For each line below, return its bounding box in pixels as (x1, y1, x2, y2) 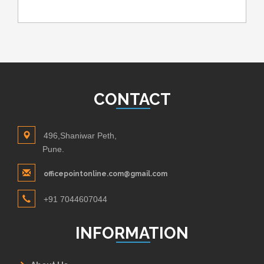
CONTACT (93, 89, 171, 108)
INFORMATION (75, 223, 189, 242)
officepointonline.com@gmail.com (44, 169, 167, 178)
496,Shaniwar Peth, (44, 130, 117, 140)
